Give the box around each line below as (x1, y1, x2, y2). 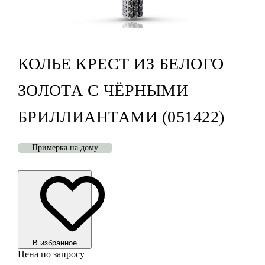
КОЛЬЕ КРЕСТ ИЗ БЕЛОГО (17, 54, 224, 73)
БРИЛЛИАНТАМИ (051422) (17, 108, 225, 127)
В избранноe (32, 238, 77, 248)
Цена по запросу (17, 249, 85, 260)
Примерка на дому (31, 143, 98, 153)
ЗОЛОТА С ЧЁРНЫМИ (17, 81, 189, 100)
